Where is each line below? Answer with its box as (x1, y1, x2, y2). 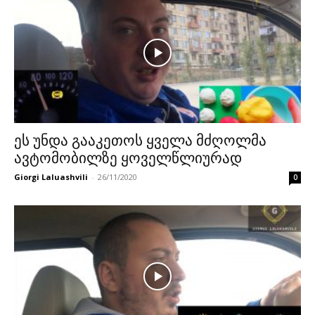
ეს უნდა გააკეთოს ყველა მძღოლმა (14, 132, 266, 150)
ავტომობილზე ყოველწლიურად (14, 150, 242, 167)
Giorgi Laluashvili (14, 172, 88, 183)
